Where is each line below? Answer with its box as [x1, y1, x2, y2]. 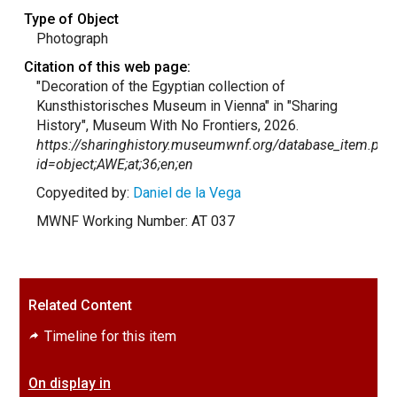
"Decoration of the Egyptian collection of [35, 78, 285, 95]
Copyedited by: [35, 184, 133, 201]
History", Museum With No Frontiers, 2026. [35, 117, 299, 134]
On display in [27, 375, 111, 392]
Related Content [27, 297, 132, 314]
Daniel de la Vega [132, 184, 241, 201]
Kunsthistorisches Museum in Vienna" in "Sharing [35, 97, 338, 114]
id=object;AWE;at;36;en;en [35, 156, 193, 173]
